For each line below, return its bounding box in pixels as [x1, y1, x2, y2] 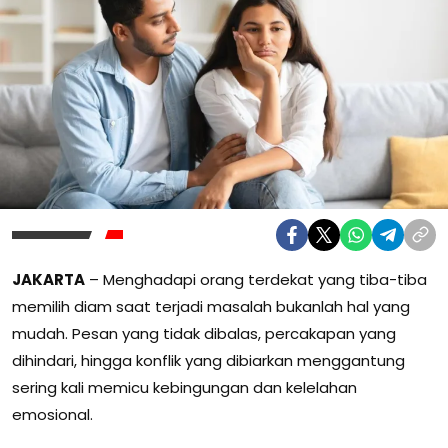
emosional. [12, 403, 93, 425]
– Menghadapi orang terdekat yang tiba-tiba [85, 268, 427, 290]
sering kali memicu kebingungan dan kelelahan [12, 376, 357, 398]
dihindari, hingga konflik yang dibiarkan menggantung [12, 349, 405, 371]
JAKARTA [12, 268, 85, 290]
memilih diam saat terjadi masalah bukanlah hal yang [12, 295, 410, 317]
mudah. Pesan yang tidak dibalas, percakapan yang [12, 322, 396, 344]
